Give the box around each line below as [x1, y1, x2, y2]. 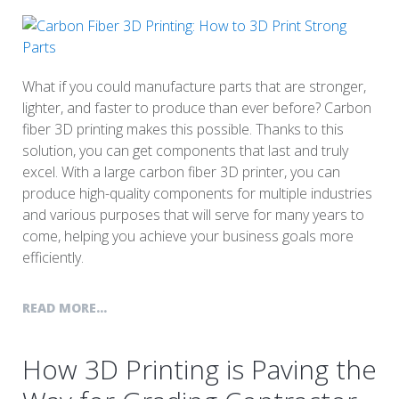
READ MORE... [22, 299, 107, 317]
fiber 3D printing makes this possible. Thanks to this [22, 119, 344, 140]
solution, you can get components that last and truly [22, 141, 348, 161]
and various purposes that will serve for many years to [22, 205, 364, 225]
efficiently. [22, 248, 84, 268]
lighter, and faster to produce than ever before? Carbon [22, 98, 371, 118]
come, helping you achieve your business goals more [22, 226, 354, 247]
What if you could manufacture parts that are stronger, [22, 77, 366, 97]
